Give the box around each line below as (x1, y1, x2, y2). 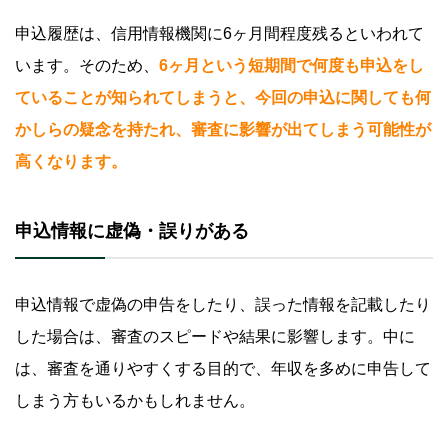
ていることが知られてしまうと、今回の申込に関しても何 (15, 88, 431, 106)
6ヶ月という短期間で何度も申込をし (159, 56, 424, 74)
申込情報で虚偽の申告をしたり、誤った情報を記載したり (15, 295, 431, 313)
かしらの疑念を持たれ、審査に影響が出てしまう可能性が (15, 120, 431, 138)
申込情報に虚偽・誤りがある (15, 220, 249, 241)
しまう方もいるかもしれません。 (15, 391, 255, 409)
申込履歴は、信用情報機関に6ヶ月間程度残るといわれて (15, 24, 424, 42)
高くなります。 (15, 152, 127, 170)
